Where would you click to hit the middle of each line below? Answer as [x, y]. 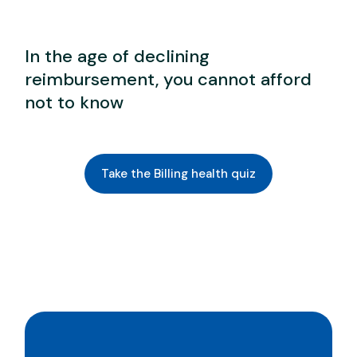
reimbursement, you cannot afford [169, 80]
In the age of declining [118, 57]
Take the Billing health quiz [178, 174]
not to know [75, 103]
